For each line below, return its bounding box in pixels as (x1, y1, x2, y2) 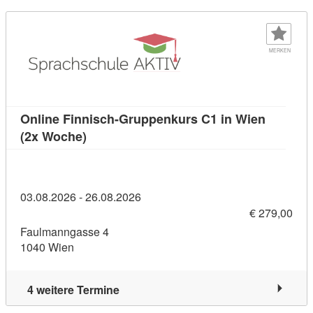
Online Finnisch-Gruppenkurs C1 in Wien (20, 109, 265, 128)
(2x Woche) (20, 126, 87, 145)
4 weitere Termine (27, 282, 119, 298)
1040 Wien (20, 239, 74, 256)
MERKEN (268, 46, 291, 54)
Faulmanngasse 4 (20, 224, 109, 240)
